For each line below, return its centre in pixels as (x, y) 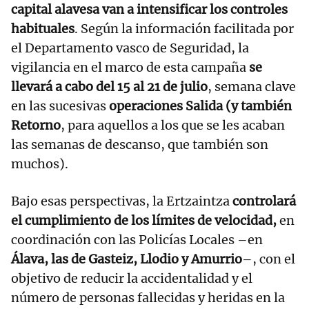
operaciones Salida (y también (200, 106)
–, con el (269, 259)
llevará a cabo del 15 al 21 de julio (109, 87)
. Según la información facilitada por (184, 29)
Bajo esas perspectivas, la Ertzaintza (122, 201)
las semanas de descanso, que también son (140, 145)
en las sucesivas (60, 106)
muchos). (40, 164)
